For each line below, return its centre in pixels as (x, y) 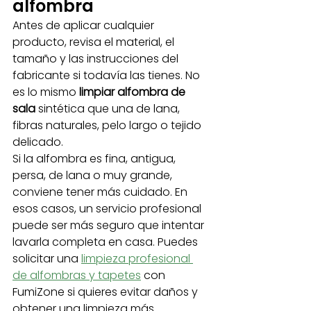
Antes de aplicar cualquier (85, 25)
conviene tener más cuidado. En (101, 192)
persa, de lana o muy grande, (94, 175)
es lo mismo (46, 92)
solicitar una (47, 259)
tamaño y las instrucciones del (97, 59)
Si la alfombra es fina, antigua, (95, 159)
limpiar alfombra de (134, 92)
